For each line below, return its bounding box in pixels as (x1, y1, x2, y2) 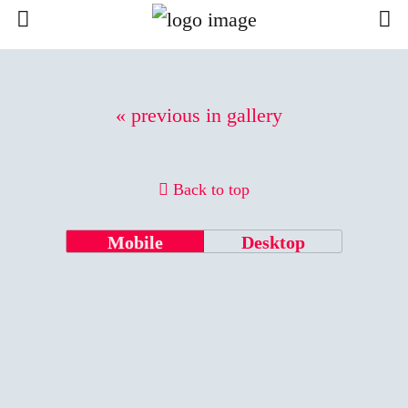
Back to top (173, 180, 250, 199)
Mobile (107, 232, 163, 252)
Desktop (240, 232, 305, 252)
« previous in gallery (115, 104, 282, 127)
